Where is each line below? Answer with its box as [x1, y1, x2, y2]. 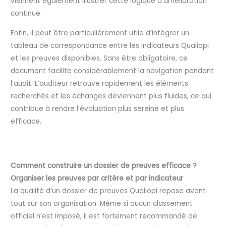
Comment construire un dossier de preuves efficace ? [11, 161, 197, 171]
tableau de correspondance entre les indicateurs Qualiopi [11, 40, 209, 50]
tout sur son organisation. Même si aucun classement [11, 199, 193, 209]
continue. [11, 9, 42, 19]
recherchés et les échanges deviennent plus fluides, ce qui [11, 91, 212, 101]
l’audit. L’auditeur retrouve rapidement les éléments [11, 78, 189, 88]
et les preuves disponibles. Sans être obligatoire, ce [11, 53, 188, 63]
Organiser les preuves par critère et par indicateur [11, 174, 184, 184]
